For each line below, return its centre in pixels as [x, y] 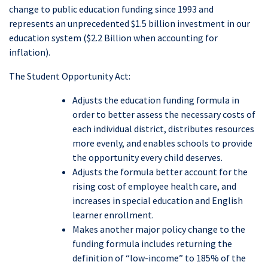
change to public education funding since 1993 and [111, 9]
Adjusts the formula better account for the [160, 172]
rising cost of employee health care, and [154, 186]
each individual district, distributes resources [163, 129]
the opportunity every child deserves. [147, 158]
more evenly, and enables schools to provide [162, 143]
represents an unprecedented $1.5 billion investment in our [130, 24]
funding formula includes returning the [152, 244]
